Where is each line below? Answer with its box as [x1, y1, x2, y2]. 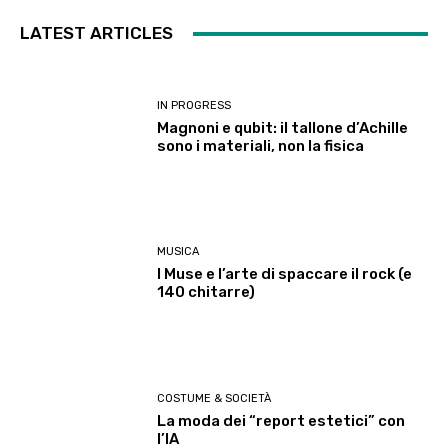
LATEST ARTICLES [20, 23, 173, 44]
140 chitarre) [157, 283, 256, 302]
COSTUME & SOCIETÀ [157, 391, 272, 405]
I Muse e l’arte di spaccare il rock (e [157, 265, 413, 284]
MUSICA [157, 245, 200, 259]
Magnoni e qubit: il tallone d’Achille [157, 119, 409, 138]
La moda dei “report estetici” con [157, 411, 406, 430]
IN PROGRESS [157, 99, 232, 113]
